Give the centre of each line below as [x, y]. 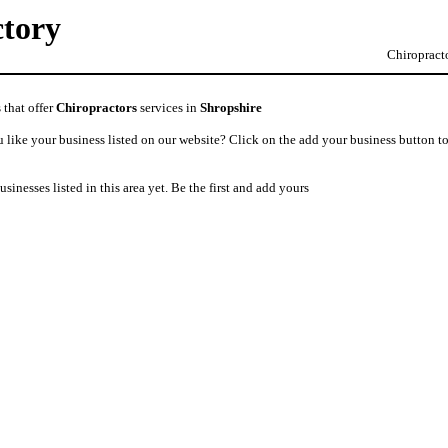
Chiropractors [96, 107]
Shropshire [231, 107]
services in [168, 107]
